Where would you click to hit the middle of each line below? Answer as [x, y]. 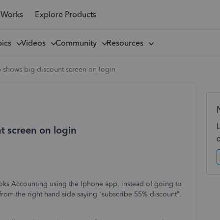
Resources [127, 43]
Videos [35, 43]
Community [78, 43]
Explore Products [65, 14]
